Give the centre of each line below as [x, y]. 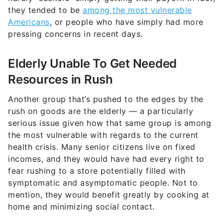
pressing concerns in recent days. [75, 34]
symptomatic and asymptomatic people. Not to [103, 183]
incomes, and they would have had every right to [106, 159]
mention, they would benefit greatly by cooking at [109, 195]
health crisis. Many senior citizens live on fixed [102, 147]
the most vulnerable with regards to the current [103, 135]
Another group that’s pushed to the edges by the [106, 99]
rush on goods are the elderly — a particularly [101, 111]
